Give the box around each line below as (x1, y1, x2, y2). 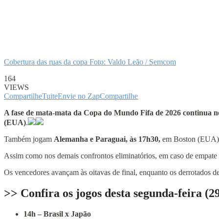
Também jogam (4, 134, 54, 143)
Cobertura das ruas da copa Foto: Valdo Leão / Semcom (4, 57, 176, 66)
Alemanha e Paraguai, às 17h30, (54, 134, 160, 143)
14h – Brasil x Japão (23, 209, 91, 218)
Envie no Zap (58, 91, 100, 100)
